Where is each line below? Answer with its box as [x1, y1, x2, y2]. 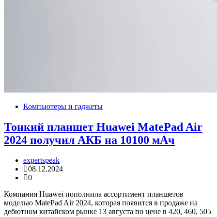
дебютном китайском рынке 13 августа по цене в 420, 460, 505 [4, 207, 211, 216]
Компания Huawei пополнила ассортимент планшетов [4, 190, 184, 199]
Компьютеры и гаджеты [23, 102, 103, 110]
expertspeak [23, 156, 60, 165]
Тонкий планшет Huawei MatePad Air [4, 120, 202, 133]
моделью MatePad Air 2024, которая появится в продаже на [4, 199, 198, 207]
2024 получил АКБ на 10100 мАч [4, 133, 175, 146]
